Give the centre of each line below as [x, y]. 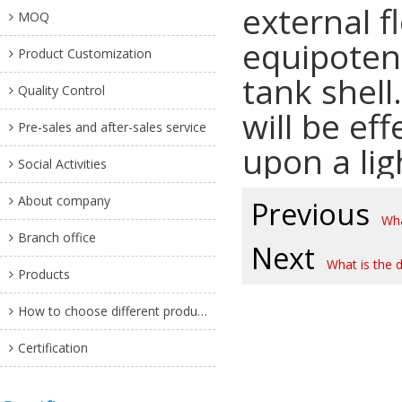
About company [64, 201]
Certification [53, 348]
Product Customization [85, 53]
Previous [310, 214]
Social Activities [62, 164]
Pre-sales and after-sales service [112, 127]
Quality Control [61, 90]
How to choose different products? [108, 311]
